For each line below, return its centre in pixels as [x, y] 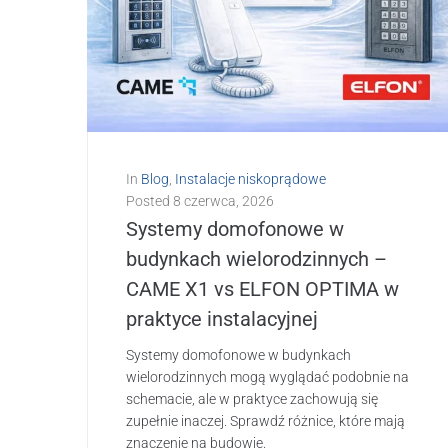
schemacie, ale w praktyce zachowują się [252, 398]
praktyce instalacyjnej [222, 318]
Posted [149, 200]
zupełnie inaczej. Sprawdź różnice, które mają [265, 420]
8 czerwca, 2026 [223, 200]
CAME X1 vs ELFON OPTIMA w [262, 288]
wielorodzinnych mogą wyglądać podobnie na [267, 376]
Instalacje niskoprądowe [250, 178]
